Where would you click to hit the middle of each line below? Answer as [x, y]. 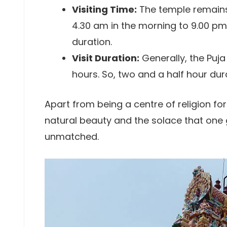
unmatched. [72, 137]
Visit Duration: [106, 58]
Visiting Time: [104, 9]
